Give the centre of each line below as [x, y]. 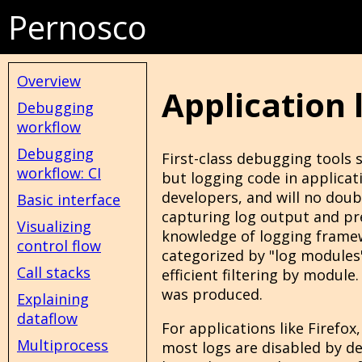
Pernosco [78, 27]
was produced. [212, 294]
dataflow [47, 318]
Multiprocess [63, 345]
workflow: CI [59, 173]
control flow [59, 246]
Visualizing [54, 226]
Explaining [53, 299]
